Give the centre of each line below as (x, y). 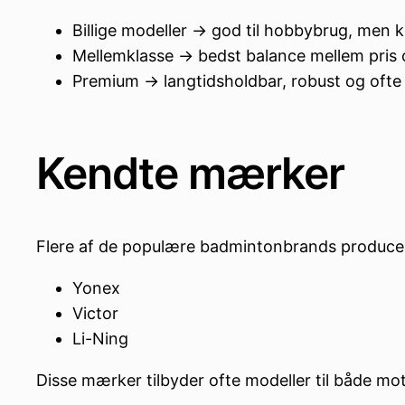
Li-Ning (100, 339)
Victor (95, 314)
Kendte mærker (191, 174)
